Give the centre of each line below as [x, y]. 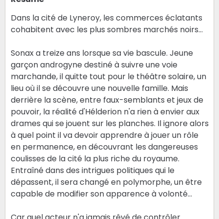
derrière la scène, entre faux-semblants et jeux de [107, 100]
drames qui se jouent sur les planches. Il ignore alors [109, 123]
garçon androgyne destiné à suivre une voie [94, 65]
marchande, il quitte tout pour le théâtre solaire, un [108, 76]
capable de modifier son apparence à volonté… [101, 194]
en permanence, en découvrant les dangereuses [104, 147]
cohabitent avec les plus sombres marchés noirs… [107, 29]
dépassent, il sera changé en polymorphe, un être [106, 182]
